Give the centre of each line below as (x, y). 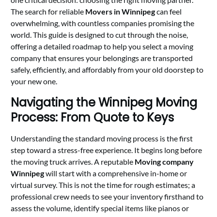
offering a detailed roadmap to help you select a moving (102, 46)
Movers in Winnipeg (120, 11)
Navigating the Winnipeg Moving (104, 102)
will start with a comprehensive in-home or (116, 173)
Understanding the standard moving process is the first (102, 138)
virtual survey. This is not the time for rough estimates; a (103, 185)
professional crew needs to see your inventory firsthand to (107, 196)
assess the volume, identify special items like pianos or (100, 208)
